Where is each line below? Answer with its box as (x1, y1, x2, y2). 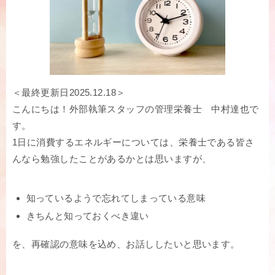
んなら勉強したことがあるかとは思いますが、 (12, 153, 212, 165)
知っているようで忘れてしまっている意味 (26, 193, 206, 204)
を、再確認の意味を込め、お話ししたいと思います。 (12, 239, 240, 250)
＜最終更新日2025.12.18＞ (12, 87, 126, 98)
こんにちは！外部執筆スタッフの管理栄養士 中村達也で (12, 104, 259, 115)
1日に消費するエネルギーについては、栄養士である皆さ (12, 137, 255, 148)
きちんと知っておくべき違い (26, 210, 149, 221)
